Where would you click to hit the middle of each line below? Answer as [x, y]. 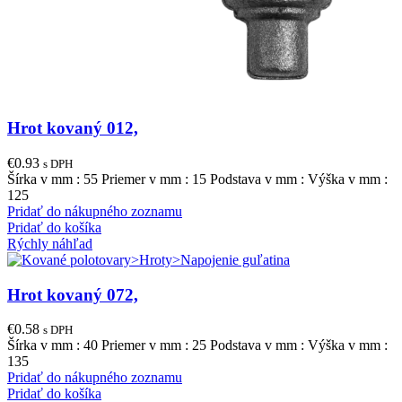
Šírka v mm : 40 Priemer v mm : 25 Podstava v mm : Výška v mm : [197, 345]
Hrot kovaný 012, [73, 128]
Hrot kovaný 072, [73, 294]
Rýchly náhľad [50, 244]
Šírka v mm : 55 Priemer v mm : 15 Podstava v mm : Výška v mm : [197, 179]
